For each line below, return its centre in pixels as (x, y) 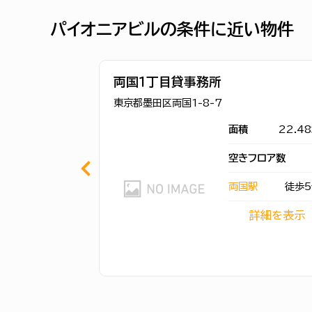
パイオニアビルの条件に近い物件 (172, 29)
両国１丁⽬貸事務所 (167, 82)
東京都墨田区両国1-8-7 (168, 103)
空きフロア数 (257, 158)
